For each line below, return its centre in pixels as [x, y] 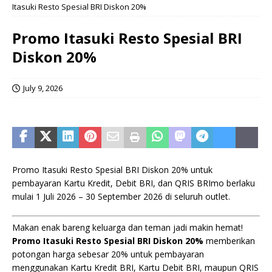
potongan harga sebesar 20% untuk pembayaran [108, 254]
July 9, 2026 [43, 88]
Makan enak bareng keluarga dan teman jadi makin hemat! [127, 227]
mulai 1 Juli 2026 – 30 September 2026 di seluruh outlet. [121, 196]
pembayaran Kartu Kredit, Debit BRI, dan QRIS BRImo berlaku [134, 183]
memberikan [229, 241]
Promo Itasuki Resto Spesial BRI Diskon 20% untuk [112, 170]
